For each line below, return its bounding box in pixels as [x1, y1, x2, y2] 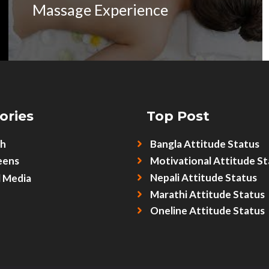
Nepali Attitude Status [150, 171, 257, 184]
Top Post [147, 108, 210, 125]
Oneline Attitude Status [150, 204, 265, 217]
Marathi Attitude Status [150, 188, 265, 201]
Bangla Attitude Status [150, 138, 259, 151]
